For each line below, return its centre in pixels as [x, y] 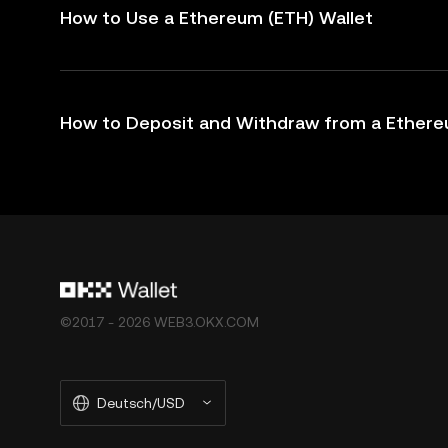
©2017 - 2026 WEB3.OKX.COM [159, 322]
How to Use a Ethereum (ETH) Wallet [216, 17]
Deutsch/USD [141, 403]
